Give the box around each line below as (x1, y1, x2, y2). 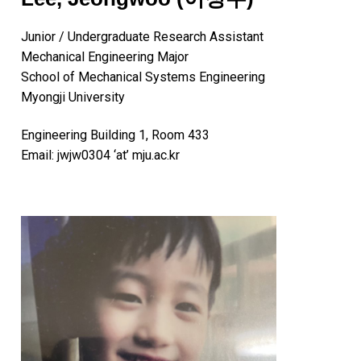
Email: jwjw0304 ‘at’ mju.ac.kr (21, 147, 180, 164)
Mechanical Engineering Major (21, 48, 189, 64)
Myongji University (21, 89, 125, 105)
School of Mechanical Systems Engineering (21, 68, 265, 85)
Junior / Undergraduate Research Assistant (21, 28, 263, 44)
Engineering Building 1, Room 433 (21, 127, 210, 143)
